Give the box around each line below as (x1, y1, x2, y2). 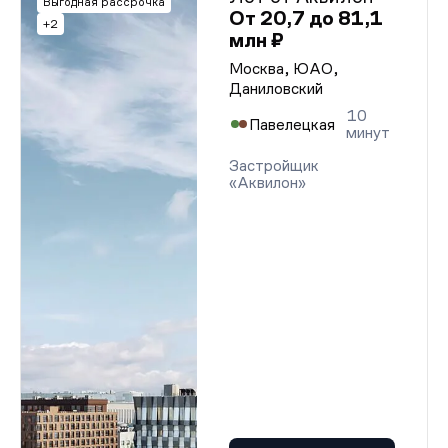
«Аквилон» (229, 174, 306, 191)
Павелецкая (249, 115, 335, 133)
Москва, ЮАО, (229, 60, 339, 77)
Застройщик (229, 157, 319, 174)
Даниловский (229, 80, 323, 97)
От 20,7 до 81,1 (229, 7, 383, 29)
